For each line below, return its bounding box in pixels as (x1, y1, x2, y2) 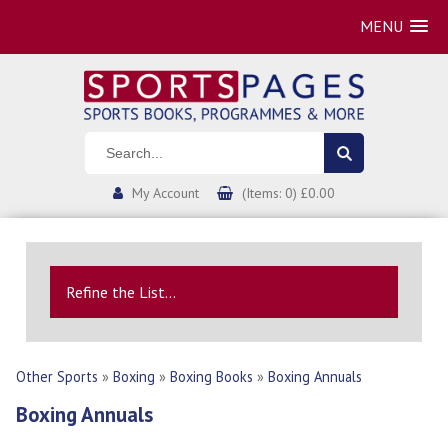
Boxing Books (170, 366, 253, 386)
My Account (132, 183, 199, 202)
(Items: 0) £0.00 (242, 183, 335, 202)
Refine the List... (66, 281, 176, 302)
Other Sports (16, 366, 98, 386)
